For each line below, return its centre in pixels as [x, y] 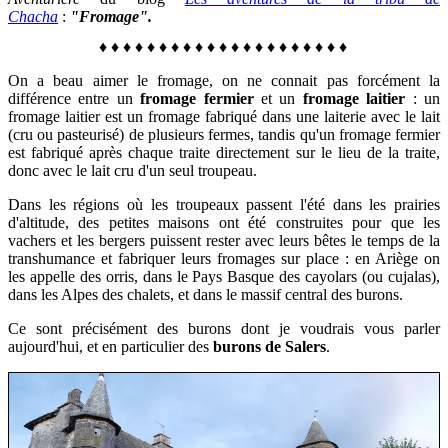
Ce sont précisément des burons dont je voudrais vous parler [224, 329]
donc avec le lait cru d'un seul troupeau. [132, 171]
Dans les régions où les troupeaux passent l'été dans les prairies [224, 205]
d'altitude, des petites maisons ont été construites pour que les [224, 223]
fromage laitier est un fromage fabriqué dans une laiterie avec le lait [224, 117]
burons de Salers [269, 347]
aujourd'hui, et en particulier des [110, 347]
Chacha [33, 17]
